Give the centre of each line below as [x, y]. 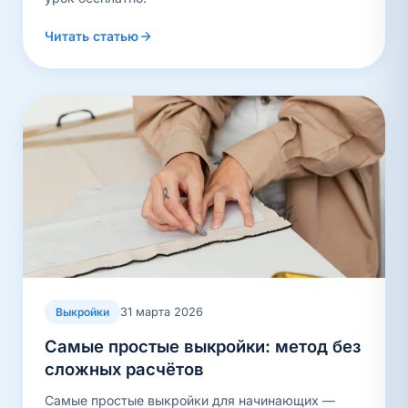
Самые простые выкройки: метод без [203, 346]
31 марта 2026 [162, 311]
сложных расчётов [124, 369]
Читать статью [92, 36]
